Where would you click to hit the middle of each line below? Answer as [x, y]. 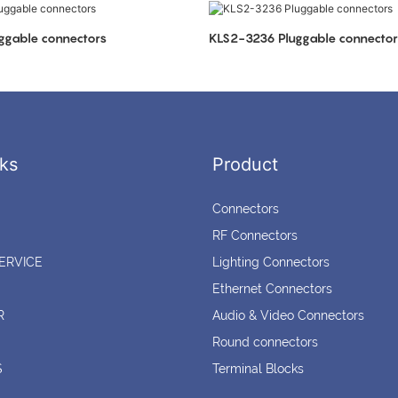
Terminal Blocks [258, 369]
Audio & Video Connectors [288, 316]
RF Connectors [255, 236]
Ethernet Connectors [272, 289]
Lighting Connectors [271, 263]
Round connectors [265, 342]
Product [245, 165]
